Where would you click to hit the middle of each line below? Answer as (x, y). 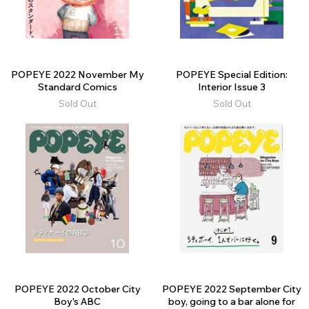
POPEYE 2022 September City (232, 289)
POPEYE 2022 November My (77, 75)
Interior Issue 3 (232, 87)
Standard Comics (77, 87)
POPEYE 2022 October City (77, 289)
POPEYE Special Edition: (232, 75)
